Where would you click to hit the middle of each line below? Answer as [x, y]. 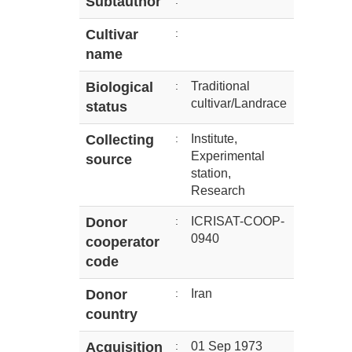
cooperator [123, 242]
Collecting [120, 140]
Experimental [228, 156]
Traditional [220, 86]
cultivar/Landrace [239, 104]
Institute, [214, 139]
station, [211, 174]
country [112, 315]
